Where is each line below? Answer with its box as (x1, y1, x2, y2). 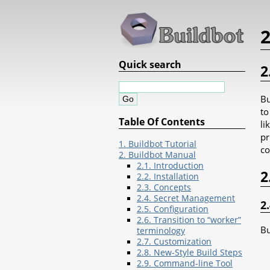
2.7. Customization (137, 236, 212, 247)
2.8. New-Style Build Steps (137, 246, 242, 258)
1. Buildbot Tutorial (119, 138, 196, 149)
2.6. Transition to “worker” (137, 214, 241, 225)
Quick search (119, 58, 181, 72)
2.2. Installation (137, 171, 199, 182)
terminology (137, 225, 185, 236)
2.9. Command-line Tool (137, 257, 233, 269)
